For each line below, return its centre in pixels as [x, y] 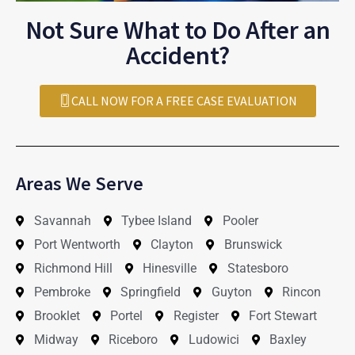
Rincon [302, 292]
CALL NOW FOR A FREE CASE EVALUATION [184, 100]
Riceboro [133, 339]
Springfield [151, 292]
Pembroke [62, 292]
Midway [56, 339]
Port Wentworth [77, 244]
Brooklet [57, 315]
